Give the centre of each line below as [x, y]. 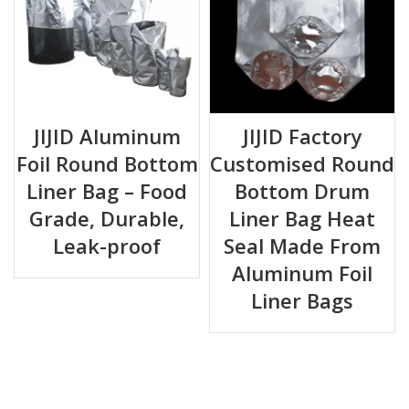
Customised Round [302, 163]
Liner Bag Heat [302, 218]
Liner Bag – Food [107, 191]
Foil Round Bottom [107, 163]
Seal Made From [302, 246]
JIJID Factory [302, 136]
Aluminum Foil [302, 273]
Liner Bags [302, 300]
